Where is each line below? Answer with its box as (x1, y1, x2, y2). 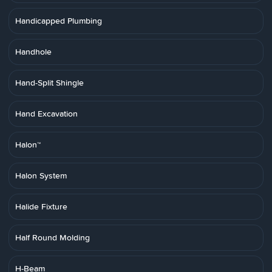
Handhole (15, 46, 52, 58)
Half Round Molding (15, 231, 90, 243)
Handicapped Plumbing (15, 15, 102, 27)
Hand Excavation (15, 107, 78, 120)
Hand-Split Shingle (15, 76, 84, 89)
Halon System (15, 169, 67, 182)
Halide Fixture (15, 200, 67, 212)
